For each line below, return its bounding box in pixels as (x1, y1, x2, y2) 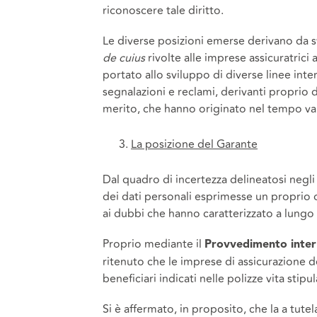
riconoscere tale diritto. (102, 2, 224, 20)
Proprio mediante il (102, 235, 204, 253)
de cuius (102, 50, 145, 67)
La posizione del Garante (130, 136, 258, 154)
